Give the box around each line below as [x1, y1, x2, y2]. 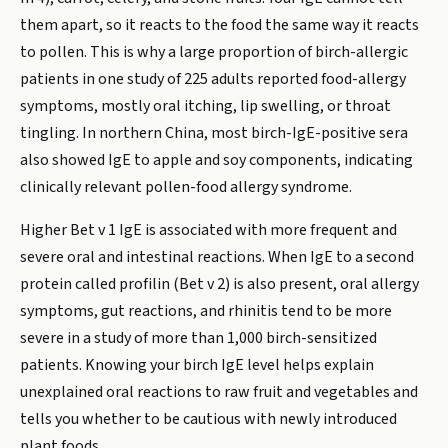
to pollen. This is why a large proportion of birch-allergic [20, 41, 408, 63]
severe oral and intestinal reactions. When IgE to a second [20, 246, 414, 268]
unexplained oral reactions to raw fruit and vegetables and [20, 381, 418, 403]
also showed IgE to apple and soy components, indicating [20, 149, 413, 171]
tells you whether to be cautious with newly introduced [20, 408, 397, 430]
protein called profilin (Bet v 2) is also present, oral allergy [20, 273, 419, 295]
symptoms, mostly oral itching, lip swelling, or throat [20, 95, 391, 117]
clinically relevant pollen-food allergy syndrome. [20, 176, 352, 198]
